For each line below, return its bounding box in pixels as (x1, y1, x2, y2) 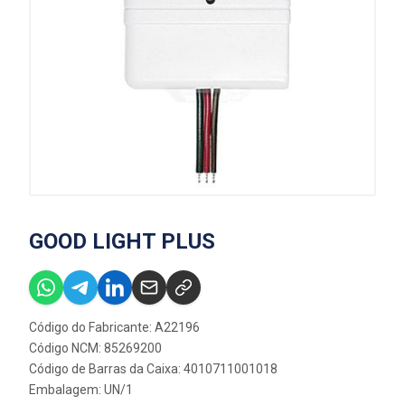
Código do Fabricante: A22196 (29, 320, 200, 334)
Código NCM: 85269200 (29, 341, 162, 355)
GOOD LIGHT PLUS (29, 229, 215, 254)
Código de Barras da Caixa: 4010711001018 (29, 362, 278, 376)
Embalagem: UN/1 (29, 382, 133, 397)
